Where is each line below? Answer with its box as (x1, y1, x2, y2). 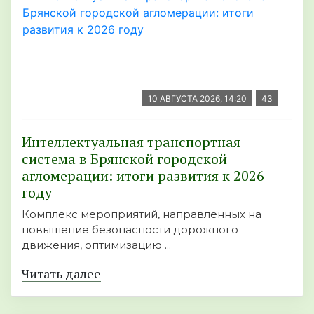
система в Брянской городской (22, 149, 227, 168)
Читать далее (22, 264, 101, 282)
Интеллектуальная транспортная (22, 132, 240, 151)
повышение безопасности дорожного (22, 222, 238, 236)
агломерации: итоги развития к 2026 (22, 165, 264, 185)
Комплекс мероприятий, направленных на (22, 207, 261, 221)
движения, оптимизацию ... (22, 238, 171, 252)
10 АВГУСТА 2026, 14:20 (148, 93, 247, 104)
